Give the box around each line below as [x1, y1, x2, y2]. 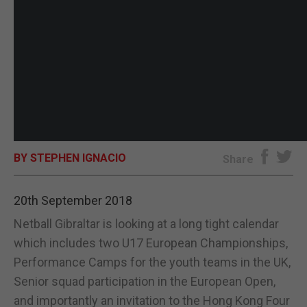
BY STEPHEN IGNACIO [14, 151, 126, 164]
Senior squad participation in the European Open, [14, 274, 275, 288]
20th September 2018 [14, 193, 132, 208]
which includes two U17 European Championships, [14, 236, 288, 250]
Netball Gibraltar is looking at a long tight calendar [14, 217, 279, 231]
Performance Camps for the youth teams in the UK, [14, 255, 291, 269]
